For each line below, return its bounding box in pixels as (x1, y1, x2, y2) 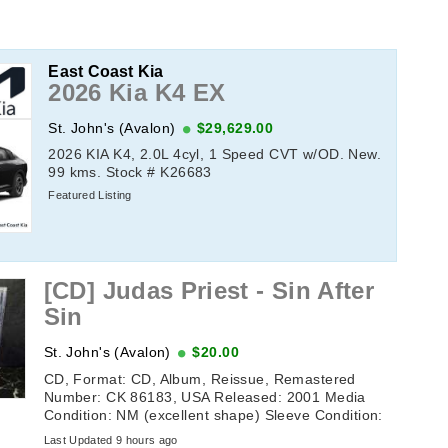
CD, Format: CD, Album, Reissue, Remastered (43, 370, 356, 387)
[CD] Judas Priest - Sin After (43, 277, 375, 305)
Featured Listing (48, 188, 132, 201)
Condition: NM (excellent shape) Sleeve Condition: (43, 406, 383, 423)
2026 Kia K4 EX (48, 78, 226, 106)
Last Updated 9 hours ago (43, 433, 178, 446)
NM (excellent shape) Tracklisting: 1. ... (43, 424, 308, 441)
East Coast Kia (48, 62, 164, 80)
